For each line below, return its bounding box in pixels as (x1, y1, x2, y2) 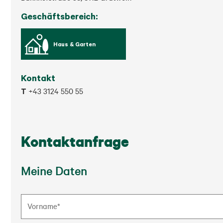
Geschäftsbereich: (21, 10, 98, 22)
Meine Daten (21, 163, 87, 178)
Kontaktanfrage (21, 131, 129, 151)
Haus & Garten (53, 40, 96, 48)
